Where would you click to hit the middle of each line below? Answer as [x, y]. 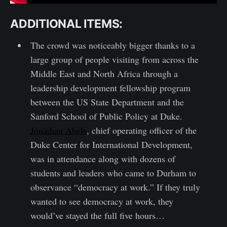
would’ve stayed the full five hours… [97, 216]
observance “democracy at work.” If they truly [115, 187]
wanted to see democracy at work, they [102, 201]
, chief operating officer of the [141, 130]
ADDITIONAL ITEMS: [67, 24]
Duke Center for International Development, [111, 145]
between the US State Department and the [107, 102]
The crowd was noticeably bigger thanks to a [112, 45]
